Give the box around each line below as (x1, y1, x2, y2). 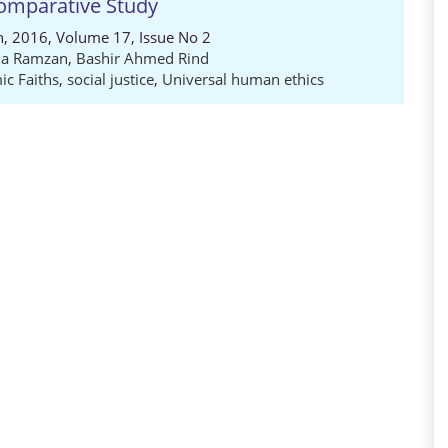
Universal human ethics (162, 69, 324, 89)
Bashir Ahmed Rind (76, 48, 209, 68)
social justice (67, 69, 154, 89)
